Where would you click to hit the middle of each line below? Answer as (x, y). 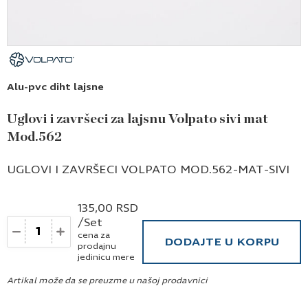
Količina (31, 224)
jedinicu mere (106, 257)
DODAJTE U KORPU (222, 241)
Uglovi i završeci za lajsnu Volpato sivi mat (137, 119)
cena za (93, 235)
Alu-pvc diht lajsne (55, 87)
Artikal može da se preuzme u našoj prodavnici (107, 280)
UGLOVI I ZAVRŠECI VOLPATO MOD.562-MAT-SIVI (148, 169)
